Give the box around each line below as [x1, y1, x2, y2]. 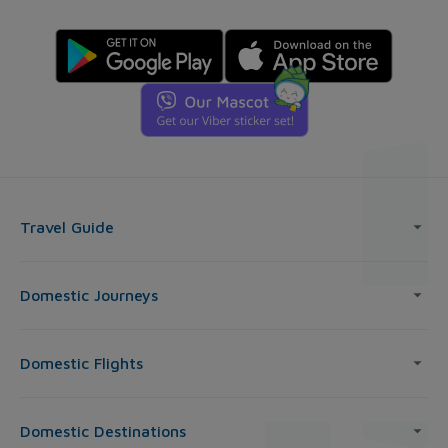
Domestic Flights [20, 354, 143, 373]
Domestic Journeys [20, 286, 158, 305]
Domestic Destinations [20, 422, 186, 441]
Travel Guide [20, 218, 114, 237]
